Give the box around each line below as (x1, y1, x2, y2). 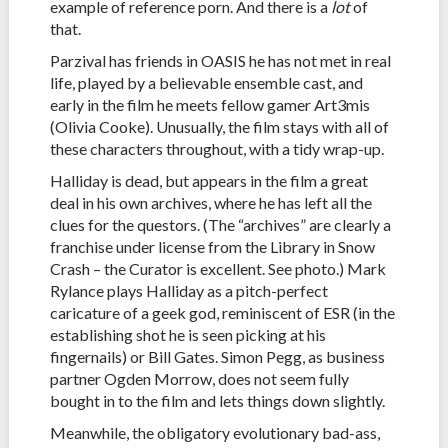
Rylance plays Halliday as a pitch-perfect (49, 281, 328, 301)
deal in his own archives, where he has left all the (49, 193, 372, 213)
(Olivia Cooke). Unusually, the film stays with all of (49, 117, 389, 137)
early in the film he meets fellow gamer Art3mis (49, 95, 370, 115)
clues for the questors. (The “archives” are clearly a (49, 215, 391, 235)
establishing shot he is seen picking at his (49, 325, 326, 345)
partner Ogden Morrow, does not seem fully (49, 369, 349, 389)
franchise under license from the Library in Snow (49, 237, 375, 257)
